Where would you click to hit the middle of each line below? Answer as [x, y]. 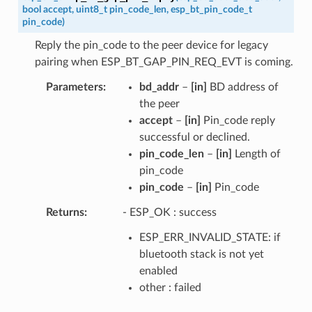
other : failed [170, 287]
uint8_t [91, 9]
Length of [256, 154]
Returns [65, 212]
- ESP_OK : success [169, 212]
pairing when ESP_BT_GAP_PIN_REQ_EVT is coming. [164, 62]
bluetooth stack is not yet [201, 254]
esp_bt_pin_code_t [211, 9]
